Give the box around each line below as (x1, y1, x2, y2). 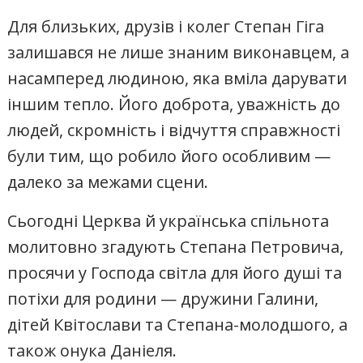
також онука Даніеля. (7, 339, 177, 361)
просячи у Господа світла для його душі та (7, 261, 343, 284)
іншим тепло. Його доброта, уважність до (7, 92, 341, 115)
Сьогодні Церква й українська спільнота (7, 209, 330, 232)
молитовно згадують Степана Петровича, (7, 235, 344, 258)
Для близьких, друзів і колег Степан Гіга (7, 15, 325, 37)
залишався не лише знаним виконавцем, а (7, 41, 350, 63)
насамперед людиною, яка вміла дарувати (7, 66, 348, 89)
